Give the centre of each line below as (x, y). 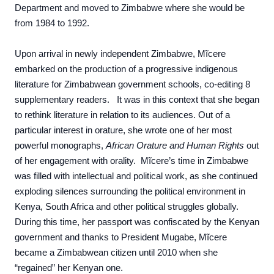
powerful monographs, (60, 146)
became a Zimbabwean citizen (77, 253)
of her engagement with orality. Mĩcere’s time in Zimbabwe (131, 161)
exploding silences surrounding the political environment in (130, 191)
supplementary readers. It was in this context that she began (137, 100)
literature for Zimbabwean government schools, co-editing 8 (132, 84)
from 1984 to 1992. (52, 23)
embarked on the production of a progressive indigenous (126, 69)
